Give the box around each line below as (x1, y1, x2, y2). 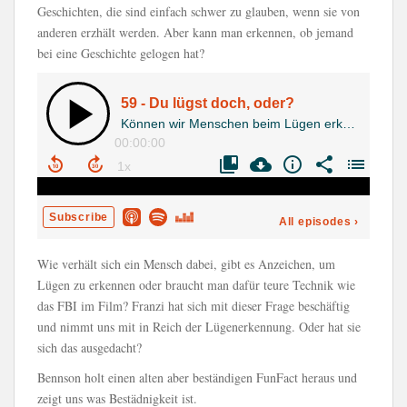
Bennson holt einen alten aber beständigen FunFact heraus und (37, 369, 357, 386)
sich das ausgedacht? (37, 339, 142, 356)
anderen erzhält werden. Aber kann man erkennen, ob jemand (37, 24, 353, 41)
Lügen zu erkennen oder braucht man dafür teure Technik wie (37, 276, 355, 293)
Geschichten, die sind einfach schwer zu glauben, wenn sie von (37, 3, 360, 20)
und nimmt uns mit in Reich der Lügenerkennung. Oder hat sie (37, 318, 361, 335)
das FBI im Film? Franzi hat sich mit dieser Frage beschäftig (37, 297, 350, 314)
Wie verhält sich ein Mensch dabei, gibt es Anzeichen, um (37, 255, 335, 273)
